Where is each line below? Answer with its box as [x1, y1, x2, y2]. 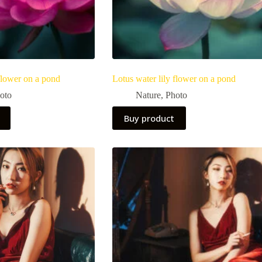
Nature [135, 89, 161, 100]
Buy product [123, 112, 174, 124]
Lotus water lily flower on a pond [112, 73, 236, 84]
